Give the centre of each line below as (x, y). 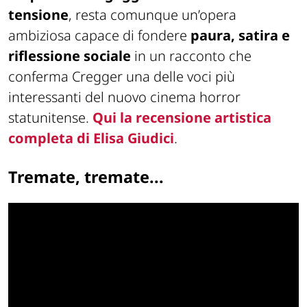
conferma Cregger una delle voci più (122, 76)
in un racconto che (191, 56)
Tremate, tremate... (86, 176)
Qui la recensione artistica (182, 117)
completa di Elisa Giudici (91, 138)
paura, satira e (240, 35)
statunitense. (50, 117)
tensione (38, 14)
